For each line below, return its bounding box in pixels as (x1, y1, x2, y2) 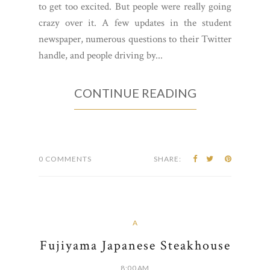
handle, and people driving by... (39, 49, 163, 63)
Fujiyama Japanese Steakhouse (39, 237, 231, 255)
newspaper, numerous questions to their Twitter (39, 33, 231, 46)
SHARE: (154, 154, 181, 164)
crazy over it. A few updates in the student (39, 16, 231, 30)
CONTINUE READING (74, 86, 196, 101)
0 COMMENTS (39, 154, 92, 164)
